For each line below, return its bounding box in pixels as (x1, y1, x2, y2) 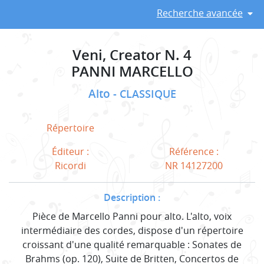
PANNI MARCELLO (71, 61, 193, 81)
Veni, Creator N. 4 (72, 45, 192, 64)
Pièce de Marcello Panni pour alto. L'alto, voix (32, 209, 232, 223)
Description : (104, 190, 160, 204)
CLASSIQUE (119, 87, 176, 101)
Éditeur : (52, 144, 89, 158)
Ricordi (55, 159, 86, 172)
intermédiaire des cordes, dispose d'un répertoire (21, 223, 243, 237)
